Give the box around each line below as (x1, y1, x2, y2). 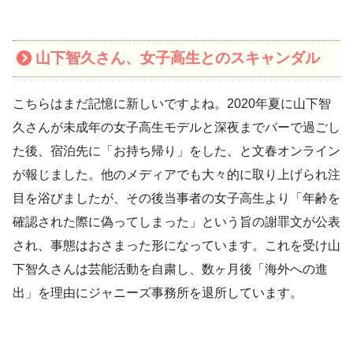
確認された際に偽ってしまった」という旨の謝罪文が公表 (13, 215, 340, 229)
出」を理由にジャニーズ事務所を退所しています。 (13, 286, 303, 300)
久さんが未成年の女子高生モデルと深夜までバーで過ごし (13, 121, 340, 135)
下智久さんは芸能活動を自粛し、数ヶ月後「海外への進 (13, 262, 328, 277)
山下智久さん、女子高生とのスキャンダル (35, 50, 320, 67)
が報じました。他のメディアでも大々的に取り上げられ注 (13, 168, 340, 182)
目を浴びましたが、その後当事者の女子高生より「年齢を (13, 191, 340, 206)
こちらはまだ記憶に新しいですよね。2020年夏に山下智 (13, 97, 331, 111)
